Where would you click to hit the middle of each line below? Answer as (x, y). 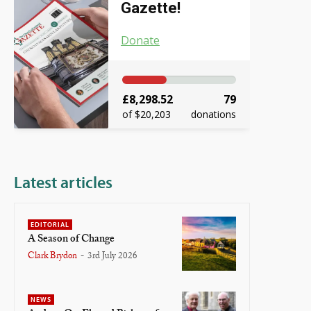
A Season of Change (71, 239)
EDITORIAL (50, 225)
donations (213, 115)
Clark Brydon (52, 256)
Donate (140, 41)
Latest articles (63, 183)
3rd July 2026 (112, 256)
